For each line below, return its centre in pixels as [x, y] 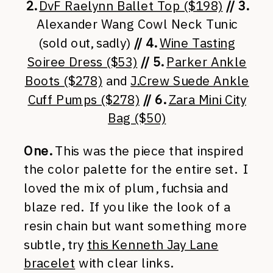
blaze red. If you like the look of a [127, 207]
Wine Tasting [197, 43]
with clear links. [124, 263]
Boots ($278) [63, 80]
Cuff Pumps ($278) [83, 99]
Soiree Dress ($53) [82, 62]
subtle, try [55, 244]
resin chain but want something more [136, 225]
